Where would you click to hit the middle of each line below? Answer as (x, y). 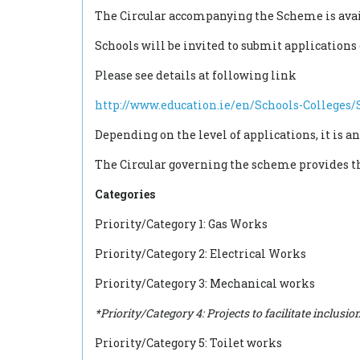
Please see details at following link (196, 75)
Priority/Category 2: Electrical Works (200, 254)
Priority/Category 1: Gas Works (181, 224)
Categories (125, 194)
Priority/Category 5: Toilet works (188, 343)
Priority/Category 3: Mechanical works (205, 283)
